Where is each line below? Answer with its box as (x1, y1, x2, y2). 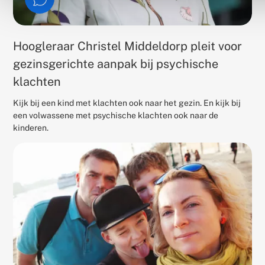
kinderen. (13, 123, 49, 133)
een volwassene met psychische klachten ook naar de (13, 111, 219, 121)
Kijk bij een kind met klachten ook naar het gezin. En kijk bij (13, 98, 241, 108)
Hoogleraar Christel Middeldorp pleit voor (13, 39, 243, 54)
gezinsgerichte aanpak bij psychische (13, 57, 219, 72)
